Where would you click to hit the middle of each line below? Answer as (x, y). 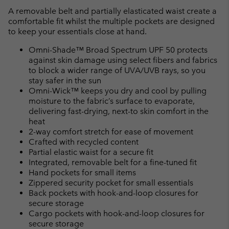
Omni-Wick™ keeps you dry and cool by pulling (118, 91)
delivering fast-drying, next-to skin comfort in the (119, 111)
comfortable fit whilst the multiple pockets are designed (111, 21)
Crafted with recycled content (84, 142)
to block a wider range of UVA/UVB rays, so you (117, 71)
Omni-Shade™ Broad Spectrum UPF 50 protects (118, 50)
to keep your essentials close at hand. (77, 32)
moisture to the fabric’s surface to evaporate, (112, 101)
